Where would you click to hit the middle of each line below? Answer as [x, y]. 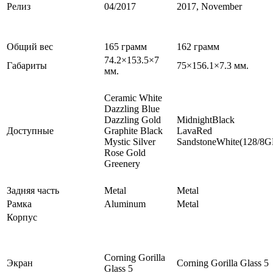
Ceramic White [133, 98]
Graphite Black [133, 131]
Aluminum [125, 204]
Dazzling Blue [132, 109]
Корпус [22, 218]
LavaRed [194, 131]
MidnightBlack [206, 120]
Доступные [30, 131]
